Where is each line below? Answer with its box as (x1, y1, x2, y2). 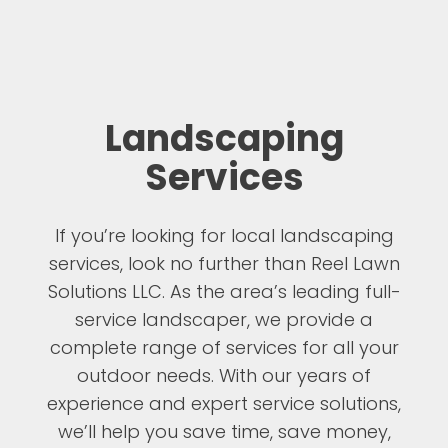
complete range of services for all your (49, 335, 399, 361)
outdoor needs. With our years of (77, 363, 371, 389)
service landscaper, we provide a (75, 307, 373, 333)
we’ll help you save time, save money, (57, 419, 391, 445)
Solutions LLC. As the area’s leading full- (47, 279, 401, 305)
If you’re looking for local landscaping (54, 223, 394, 249)
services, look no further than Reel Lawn (48, 251, 400, 277)
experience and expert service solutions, (47, 391, 401, 417)
